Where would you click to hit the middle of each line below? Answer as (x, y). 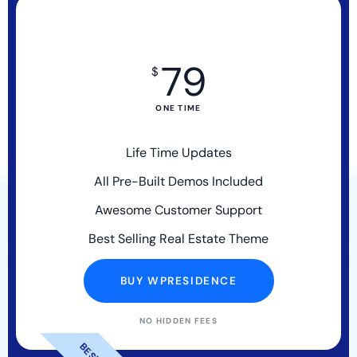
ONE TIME (178, 108)
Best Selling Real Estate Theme (178, 238)
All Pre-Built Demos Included (178, 181)
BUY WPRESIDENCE (178, 280)
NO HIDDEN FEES (178, 320)
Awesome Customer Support (178, 210)
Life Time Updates (178, 152)
